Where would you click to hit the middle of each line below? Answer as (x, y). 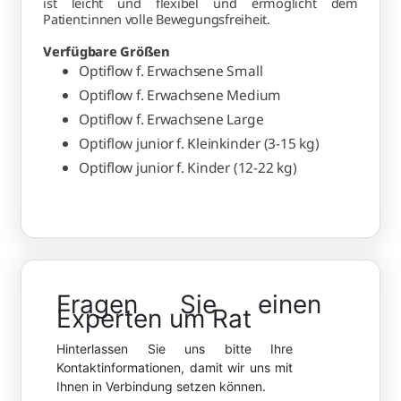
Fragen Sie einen (189, 305)
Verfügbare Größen (107, 51)
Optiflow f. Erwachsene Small (171, 71)
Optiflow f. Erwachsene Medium (180, 95)
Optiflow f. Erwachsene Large (171, 119)
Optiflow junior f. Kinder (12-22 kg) (188, 168)
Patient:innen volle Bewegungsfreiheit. (157, 19)
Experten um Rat (154, 319)
